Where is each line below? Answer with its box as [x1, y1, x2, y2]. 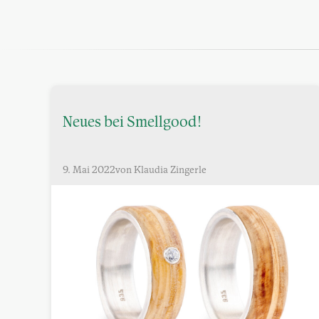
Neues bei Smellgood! [63, 115, 202, 130]
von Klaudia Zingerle [115, 166, 206, 176]
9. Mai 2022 [63, 166, 115, 176]
